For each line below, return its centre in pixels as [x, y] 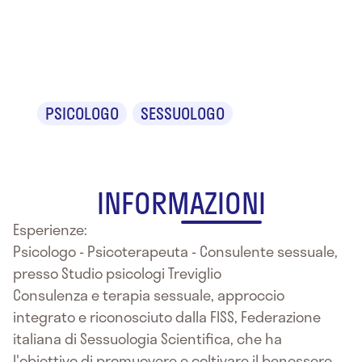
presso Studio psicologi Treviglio [117, 273]
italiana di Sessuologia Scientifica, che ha [147, 338]
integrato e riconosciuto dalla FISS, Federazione [167, 316]
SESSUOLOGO [183, 113]
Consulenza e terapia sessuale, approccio [149, 295]
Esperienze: [50, 229]
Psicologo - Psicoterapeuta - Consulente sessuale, [175, 251]
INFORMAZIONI [181, 202]
